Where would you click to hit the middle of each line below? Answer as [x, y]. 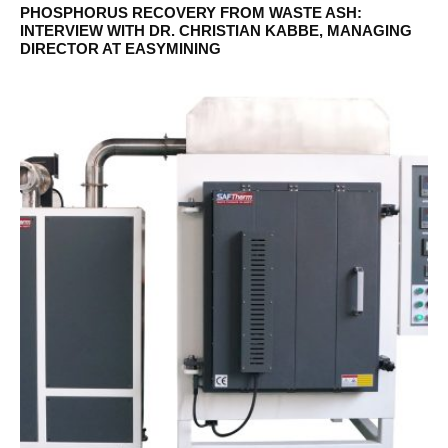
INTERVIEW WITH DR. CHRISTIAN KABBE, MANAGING [216, 30]
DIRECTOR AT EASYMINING [120, 48]
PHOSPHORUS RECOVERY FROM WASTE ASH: [191, 12]
